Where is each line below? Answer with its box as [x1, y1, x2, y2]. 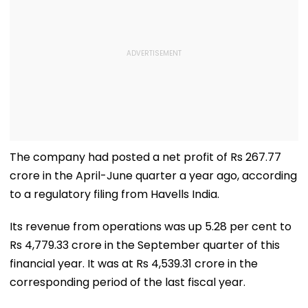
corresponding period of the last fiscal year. [10, 274, 245, 290]
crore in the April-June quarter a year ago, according [10, 167, 297, 184]
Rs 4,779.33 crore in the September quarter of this [10, 236, 280, 253]
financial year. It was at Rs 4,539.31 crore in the [10, 255, 258, 272]
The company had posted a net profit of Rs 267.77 [10, 148, 281, 165]
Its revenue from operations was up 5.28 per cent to [10, 218, 291, 234]
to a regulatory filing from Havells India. [10, 186, 219, 202]
